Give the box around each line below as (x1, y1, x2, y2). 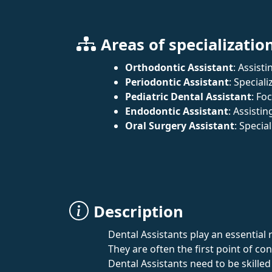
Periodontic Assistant (125, 75, 229, 89)
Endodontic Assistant (125, 104, 228, 118)
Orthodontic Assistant (125, 60, 233, 74)
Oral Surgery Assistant (125, 118, 234, 132)
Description (93, 200, 183, 222)
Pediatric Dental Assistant (125, 89, 251, 103)
